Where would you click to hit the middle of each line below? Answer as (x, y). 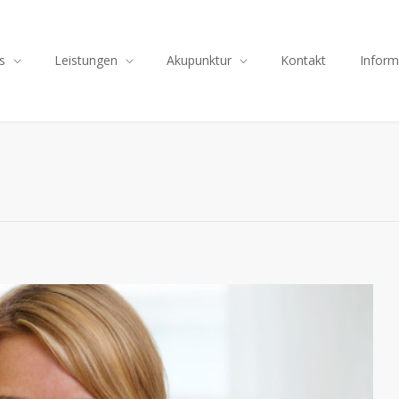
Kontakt (303, 60)
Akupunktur (199, 60)
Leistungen (86, 60)
